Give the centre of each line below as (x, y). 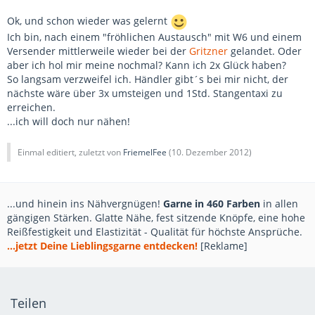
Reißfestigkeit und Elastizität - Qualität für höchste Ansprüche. (155, 232)
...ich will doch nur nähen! (69, 121)
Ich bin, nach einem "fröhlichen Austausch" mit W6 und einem (154, 37)
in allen (279, 204)
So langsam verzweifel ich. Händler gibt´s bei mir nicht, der (148, 79)
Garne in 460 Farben (212, 204)
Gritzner (208, 51)
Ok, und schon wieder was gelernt (89, 21)
